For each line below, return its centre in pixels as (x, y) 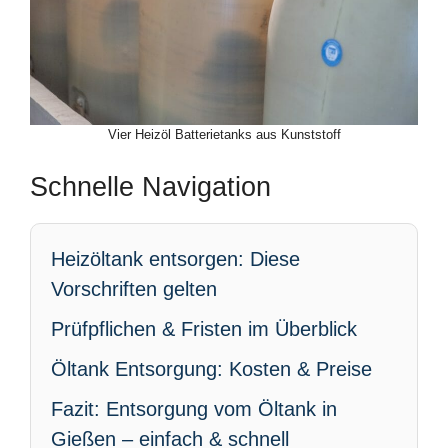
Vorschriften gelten (134, 289)
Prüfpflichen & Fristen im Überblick (204, 329)
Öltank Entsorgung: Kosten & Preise (211, 369)
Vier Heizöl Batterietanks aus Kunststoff (224, 134)
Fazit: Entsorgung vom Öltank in (194, 409)
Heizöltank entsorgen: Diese (175, 259)
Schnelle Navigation (150, 187)
